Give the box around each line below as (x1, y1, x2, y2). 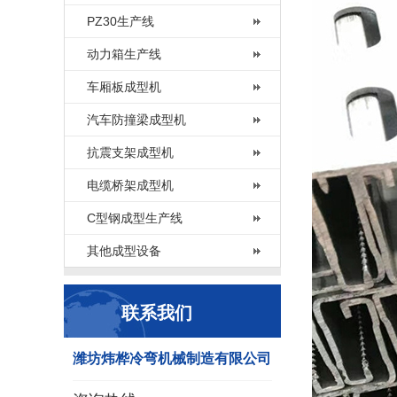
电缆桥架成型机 (87, 178, 174, 192)
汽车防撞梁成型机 (87, 113, 186, 127)
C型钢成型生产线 (87, 211, 183, 225)
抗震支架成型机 (87, 145, 174, 160)
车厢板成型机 (87, 80, 161, 94)
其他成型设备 (87, 244, 161, 258)
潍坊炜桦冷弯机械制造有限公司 (73, 351, 271, 366)
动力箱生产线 (87, 47, 161, 61)
